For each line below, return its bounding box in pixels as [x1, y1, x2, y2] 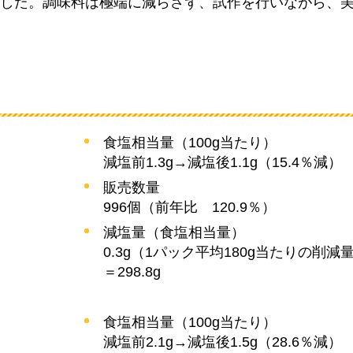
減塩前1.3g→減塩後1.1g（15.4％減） [103, 154, 343, 170]
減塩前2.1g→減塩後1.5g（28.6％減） [103, 333, 343, 350]
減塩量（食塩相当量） [103, 224, 246, 240]
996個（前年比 [103, 199, 199, 215]
